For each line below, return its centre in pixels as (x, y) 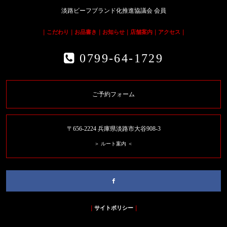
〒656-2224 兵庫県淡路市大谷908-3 (113, 128)
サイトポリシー (113, 207)
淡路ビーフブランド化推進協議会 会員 (113, 10)
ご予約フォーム (113, 94)
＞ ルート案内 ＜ (113, 143)
